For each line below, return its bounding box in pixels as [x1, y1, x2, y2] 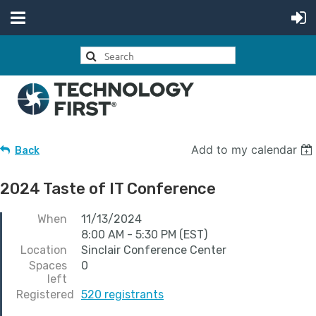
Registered [16, 288, 74, 301]
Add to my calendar [191, 142, 298, 157]
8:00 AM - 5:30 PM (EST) [81, 228, 207, 241]
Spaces [29, 259, 67, 272]
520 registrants [81, 288, 164, 301]
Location [20, 243, 67, 257]
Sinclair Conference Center [81, 243, 226, 257]
